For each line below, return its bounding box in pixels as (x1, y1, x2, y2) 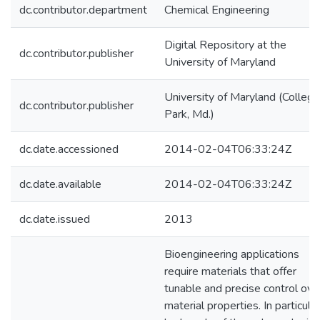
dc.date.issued (19, 211, 90, 227)
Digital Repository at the (164, 37, 286, 53)
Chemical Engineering (164, 2, 269, 18)
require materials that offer (164, 264, 296, 279)
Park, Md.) (164, 106, 214, 122)
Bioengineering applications (164, 246, 299, 262)
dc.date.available (19, 176, 101, 192)
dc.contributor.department (19, 2, 147, 18)
